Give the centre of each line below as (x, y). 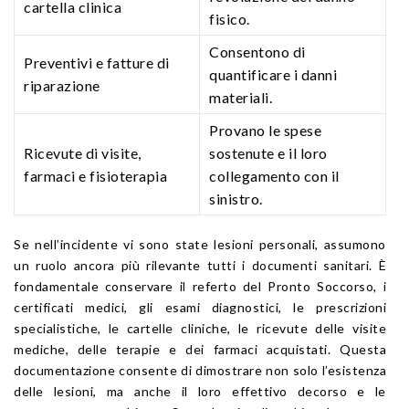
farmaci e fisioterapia (95, 175)
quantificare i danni (273, 74)
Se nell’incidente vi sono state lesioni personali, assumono (200, 244)
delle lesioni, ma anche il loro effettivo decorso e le (200, 391)
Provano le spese (265, 130)
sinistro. (236, 198)
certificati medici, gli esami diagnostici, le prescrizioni (200, 307)
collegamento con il (274, 175)
